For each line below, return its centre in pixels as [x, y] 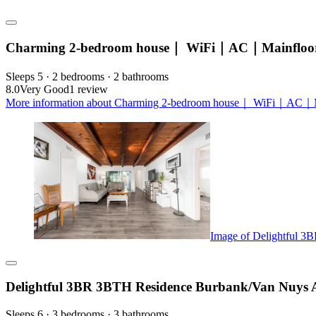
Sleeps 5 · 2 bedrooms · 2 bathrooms [87, 76]
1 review [89, 89]
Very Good [44, 89]
